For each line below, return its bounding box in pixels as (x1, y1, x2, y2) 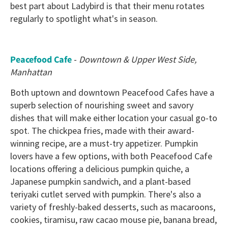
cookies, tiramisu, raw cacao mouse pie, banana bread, (10, 214, 217, 226)
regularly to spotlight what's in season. (10, 13, 158, 25)
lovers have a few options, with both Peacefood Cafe (10, 150, 212, 162)
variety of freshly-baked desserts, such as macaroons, (10, 201, 215, 213)
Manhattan (10, 66, 52, 78)
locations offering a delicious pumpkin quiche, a (10, 163, 189, 175)
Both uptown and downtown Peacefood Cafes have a (10, 87, 214, 99)
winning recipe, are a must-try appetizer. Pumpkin (10, 137, 198, 150)
